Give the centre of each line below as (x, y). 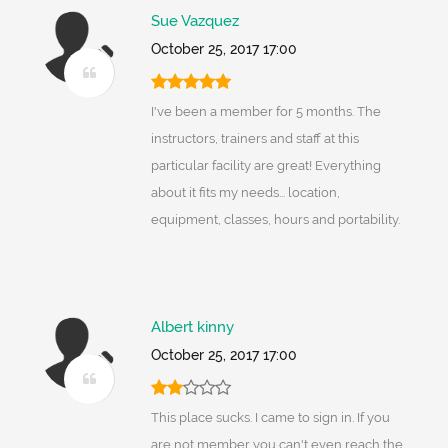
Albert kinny (192, 327)
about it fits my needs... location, (245, 193)
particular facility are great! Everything (265, 166)
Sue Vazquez (194, 21)
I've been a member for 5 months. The (265, 112)
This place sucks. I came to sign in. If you (270, 418)
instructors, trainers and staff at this (254, 139)
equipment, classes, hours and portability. (275, 220)
